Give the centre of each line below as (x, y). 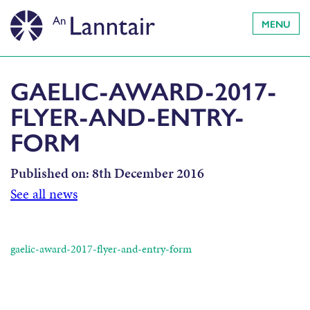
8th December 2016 (147, 173)
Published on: (50, 173)
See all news (44, 194)
